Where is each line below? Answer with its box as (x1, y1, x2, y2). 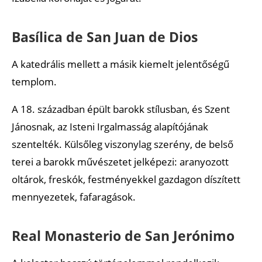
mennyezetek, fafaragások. (12, 189, 136, 204)
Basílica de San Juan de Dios (12, 27, 198, 46)
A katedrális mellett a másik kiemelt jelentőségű (12, 57, 229, 71)
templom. (12, 74, 57, 88)
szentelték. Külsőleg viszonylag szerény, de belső (12, 137, 233, 151)
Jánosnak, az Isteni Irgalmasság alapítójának (12, 119, 208, 133)
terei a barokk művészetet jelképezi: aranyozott (12, 154, 229, 168)
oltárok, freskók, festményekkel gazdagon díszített (12, 172, 240, 186)
